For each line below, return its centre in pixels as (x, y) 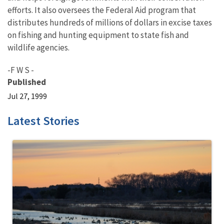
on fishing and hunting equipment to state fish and (98, 35)
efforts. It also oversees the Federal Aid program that (102, 10)
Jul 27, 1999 (27, 96)
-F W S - (21, 70)
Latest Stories (43, 121)
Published (27, 82)
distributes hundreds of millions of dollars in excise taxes (110, 22)
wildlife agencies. (38, 47)
